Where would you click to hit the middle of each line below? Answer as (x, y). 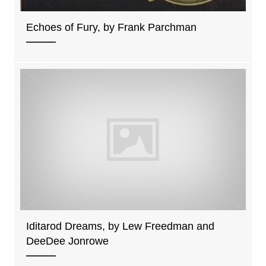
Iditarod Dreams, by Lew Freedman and (120, 226)
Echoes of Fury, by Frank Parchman (111, 28)
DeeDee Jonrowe (67, 241)
